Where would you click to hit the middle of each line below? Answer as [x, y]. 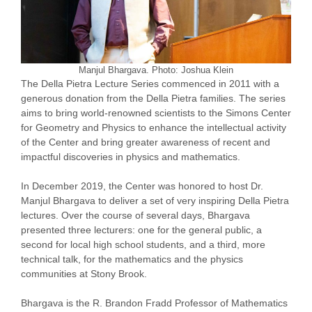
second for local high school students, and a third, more [143, 244]
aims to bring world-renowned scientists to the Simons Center [156, 112]
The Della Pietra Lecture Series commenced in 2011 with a [150, 83]
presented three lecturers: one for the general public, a [141, 229]
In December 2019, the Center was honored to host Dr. [142, 186]
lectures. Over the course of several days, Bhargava [135, 215]
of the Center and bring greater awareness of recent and [146, 142]
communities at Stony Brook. [84, 273]
